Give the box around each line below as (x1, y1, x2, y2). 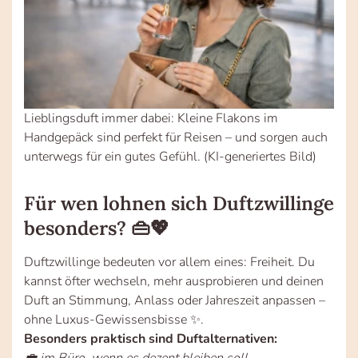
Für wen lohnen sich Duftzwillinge (24, 191, 334, 217)
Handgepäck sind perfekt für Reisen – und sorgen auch (24, 129, 328, 147)
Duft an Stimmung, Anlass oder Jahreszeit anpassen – (24, 292, 325, 310)
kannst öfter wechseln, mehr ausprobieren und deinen (24, 272, 324, 291)
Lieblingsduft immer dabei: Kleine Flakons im (24, 109, 278, 128)
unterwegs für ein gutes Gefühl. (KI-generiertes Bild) (24, 148, 316, 166)
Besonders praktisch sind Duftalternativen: (24, 330, 277, 348)
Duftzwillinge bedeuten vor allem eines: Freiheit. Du (24, 253, 315, 272)
